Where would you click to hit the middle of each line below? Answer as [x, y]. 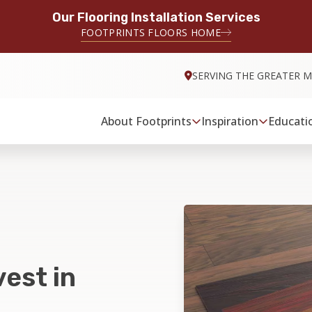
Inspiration [230, 121]
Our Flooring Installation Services [156, 17]
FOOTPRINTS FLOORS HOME [151, 32]
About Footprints [147, 121]
